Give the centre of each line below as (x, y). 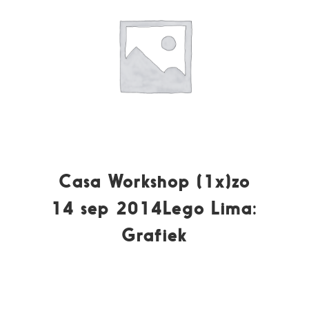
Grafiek (154, 235)
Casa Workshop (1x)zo (154, 181)
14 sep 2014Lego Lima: (154, 208)
